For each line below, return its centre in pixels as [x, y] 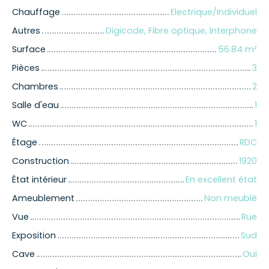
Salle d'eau [35, 105]
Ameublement [43, 198]
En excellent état [221, 179]
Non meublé [231, 198]
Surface [29, 49]
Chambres [35, 86]
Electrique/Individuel [214, 12]
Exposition [34, 235]
